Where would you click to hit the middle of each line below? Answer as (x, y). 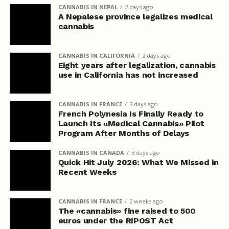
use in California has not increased (128, 75)
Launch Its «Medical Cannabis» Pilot (131, 123)
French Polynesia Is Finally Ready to (131, 113)
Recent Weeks (87, 172)
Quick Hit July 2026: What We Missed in (138, 162)
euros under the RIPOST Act (116, 220)
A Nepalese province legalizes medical (135, 16)
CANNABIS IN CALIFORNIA (96, 55)
